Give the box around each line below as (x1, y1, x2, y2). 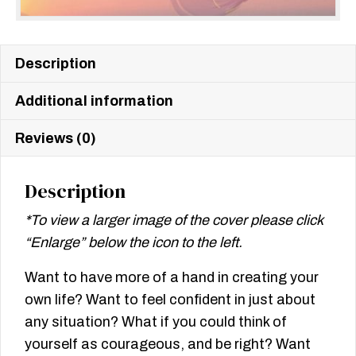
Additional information (15, 93, 173, 110)
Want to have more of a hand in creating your (25, 269, 319, 286)
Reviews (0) (15, 130, 96, 147)
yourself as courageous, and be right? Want (25, 336, 311, 353)
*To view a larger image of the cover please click (25, 212, 323, 229)
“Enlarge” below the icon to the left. (25, 234, 242, 251)
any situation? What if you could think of (25, 314, 287, 331)
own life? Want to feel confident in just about (25, 292, 315, 308)
